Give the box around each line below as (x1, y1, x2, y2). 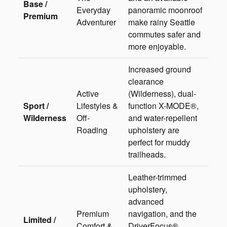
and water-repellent (128, 111, 197, 124)
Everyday (77, 4, 110, 16)
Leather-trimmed (128, 171, 186, 183)
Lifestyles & (77, 99, 118, 111)
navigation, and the (128, 207, 197, 219)
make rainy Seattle (128, 16, 195, 28)
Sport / (23, 99, 49, 111)
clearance (128, 75, 164, 87)
